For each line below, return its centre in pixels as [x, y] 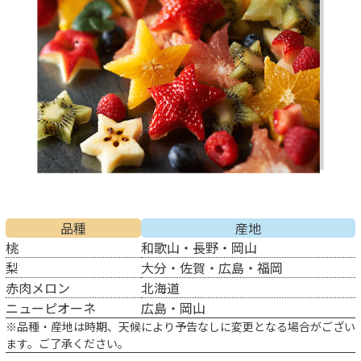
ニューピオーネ [51, 307]
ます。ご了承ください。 [67, 343]
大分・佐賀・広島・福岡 [212, 267]
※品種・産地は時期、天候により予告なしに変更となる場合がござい [180, 326]
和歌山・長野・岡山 [199, 247]
